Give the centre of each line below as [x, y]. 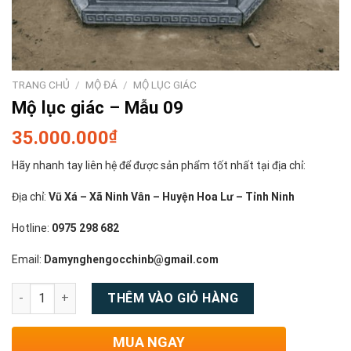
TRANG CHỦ [41, 85]
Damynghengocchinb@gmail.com [131, 260]
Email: [28, 260]
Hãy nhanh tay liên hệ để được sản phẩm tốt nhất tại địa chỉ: [159, 165]
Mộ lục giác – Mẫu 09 [98, 107]
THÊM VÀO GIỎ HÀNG [173, 298]
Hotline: [32, 228]
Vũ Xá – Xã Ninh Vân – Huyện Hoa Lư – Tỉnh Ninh [173, 196]
